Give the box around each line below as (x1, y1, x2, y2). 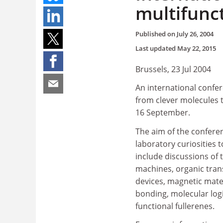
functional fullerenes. (135, 200, 215, 212)
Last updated (135, 43, 177, 53)
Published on (135, 29, 177, 38)
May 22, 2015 (177, 43, 216, 53)
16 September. (135, 107, 190, 118)
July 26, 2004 (177, 29, 214, 38)
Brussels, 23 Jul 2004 (135, 63, 211, 75)
